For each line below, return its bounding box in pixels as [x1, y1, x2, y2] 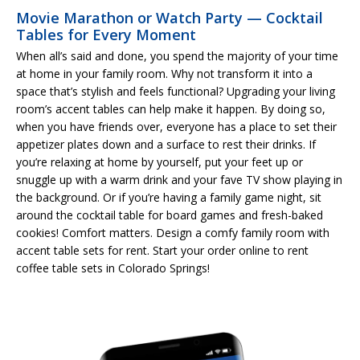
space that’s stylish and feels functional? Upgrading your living [16, 83, 335, 99]
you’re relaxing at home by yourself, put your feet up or [16, 153, 303, 170]
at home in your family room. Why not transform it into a [16, 65, 313, 81]
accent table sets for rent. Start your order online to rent [16, 242, 309, 258]
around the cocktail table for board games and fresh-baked [16, 207, 323, 223]
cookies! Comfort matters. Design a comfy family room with [16, 224, 329, 240]
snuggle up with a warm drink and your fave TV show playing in [16, 171, 342, 187]
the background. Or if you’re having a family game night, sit [16, 189, 321, 205]
